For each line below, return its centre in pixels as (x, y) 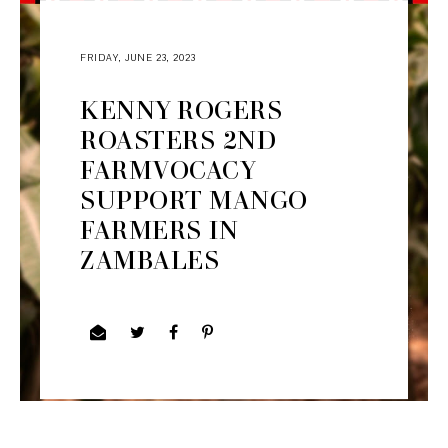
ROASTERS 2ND (178, 138)
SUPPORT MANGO (194, 198)
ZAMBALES (150, 258)
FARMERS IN (159, 228)
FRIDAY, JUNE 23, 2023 (138, 57)
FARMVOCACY (167, 168)
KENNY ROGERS (181, 108)
